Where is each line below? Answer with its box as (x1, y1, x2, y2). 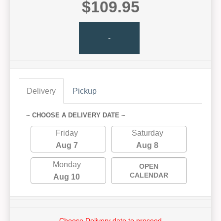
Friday (55, 128, 78, 137)
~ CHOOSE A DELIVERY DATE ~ (26, 111, 125, 119)
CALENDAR (129, 171, 168, 179)
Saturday (131, 128, 163, 137)
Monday (52, 160, 81, 169)
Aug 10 (53, 172, 80, 181)
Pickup (73, 86, 97, 95)
